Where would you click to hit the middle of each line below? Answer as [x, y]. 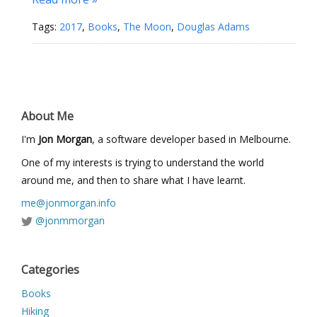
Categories [50, 270]
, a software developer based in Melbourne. [191, 139]
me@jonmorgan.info [69, 203]
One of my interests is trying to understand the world [143, 162]
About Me [47, 116]
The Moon [147, 27]
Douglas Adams [213, 27]
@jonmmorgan [70, 220]
